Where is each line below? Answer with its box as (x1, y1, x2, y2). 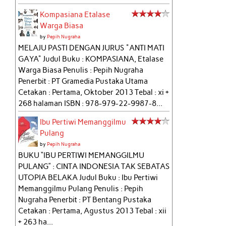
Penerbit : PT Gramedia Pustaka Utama (18, 77, 148, 86)
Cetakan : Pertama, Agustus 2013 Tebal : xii (18, 206, 167, 216)
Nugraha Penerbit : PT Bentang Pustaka (18, 195, 152, 205)
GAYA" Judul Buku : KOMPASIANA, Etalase (18, 54, 164, 64)
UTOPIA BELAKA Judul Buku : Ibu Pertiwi (18, 173, 158, 183)
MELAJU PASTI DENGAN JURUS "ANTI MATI (18, 43, 165, 53)
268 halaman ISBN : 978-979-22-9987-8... (18, 99, 163, 108)
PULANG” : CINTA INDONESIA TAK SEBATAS (18, 162, 170, 172)
